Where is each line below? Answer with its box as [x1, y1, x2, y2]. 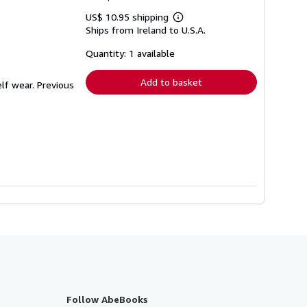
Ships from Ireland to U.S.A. [86, 23, 206, 36]
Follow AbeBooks [66, 293, 148, 305]
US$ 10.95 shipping [86, 10, 171, 23]
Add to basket [140, 75, 202, 88]
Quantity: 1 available [86, 47, 175, 59]
